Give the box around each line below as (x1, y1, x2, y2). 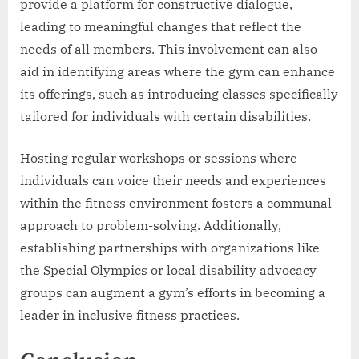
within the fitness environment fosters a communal (20, 195, 332, 212)
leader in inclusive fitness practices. (20, 307, 240, 324)
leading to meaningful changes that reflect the (20, 18, 301, 35)
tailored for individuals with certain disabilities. (20, 108, 311, 125)
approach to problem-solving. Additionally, (20, 217, 281, 234)
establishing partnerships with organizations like (20, 240, 320, 256)
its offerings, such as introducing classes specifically (20, 86, 338, 103)
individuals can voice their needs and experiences (20, 172, 326, 189)
